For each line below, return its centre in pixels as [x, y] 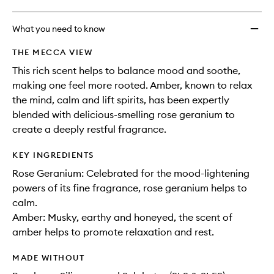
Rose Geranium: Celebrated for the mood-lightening [131, 173]
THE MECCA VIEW [52, 52]
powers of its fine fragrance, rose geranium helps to [130, 188]
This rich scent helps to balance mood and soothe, [126, 71]
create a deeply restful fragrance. [89, 129]
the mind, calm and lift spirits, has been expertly [121, 100]
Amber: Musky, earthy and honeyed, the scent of [122, 217]
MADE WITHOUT [48, 258]
